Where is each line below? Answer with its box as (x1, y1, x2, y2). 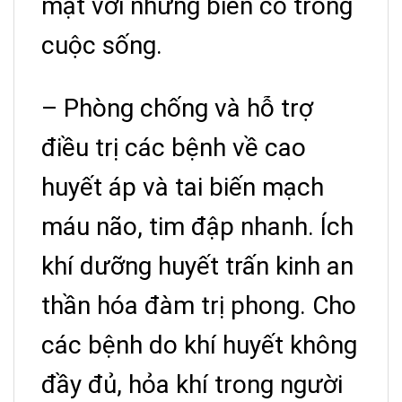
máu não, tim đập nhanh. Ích (41, 212, 354, 242)
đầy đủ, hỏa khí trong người (41, 370, 343, 400)
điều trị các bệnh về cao (41, 133, 306, 163)
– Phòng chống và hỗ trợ (41, 93, 313, 124)
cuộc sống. (41, 31, 162, 61)
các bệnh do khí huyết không (41, 330, 357, 361)
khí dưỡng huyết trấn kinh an (41, 251, 354, 282)
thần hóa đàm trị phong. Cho (41, 291, 356, 321)
